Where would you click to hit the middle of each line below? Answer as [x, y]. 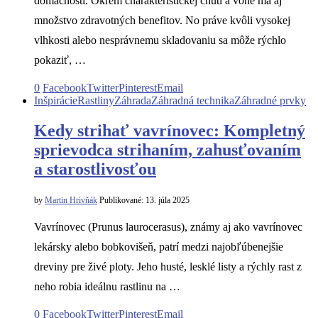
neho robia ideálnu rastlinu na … [107, 287]
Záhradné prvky [270, 101]
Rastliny [96, 101]
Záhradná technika [193, 101]
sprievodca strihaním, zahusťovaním [168, 150]
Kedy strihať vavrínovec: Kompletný [170, 131]
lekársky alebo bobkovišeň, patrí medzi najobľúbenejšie [159, 247]
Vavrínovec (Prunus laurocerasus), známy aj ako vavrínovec [168, 227]
